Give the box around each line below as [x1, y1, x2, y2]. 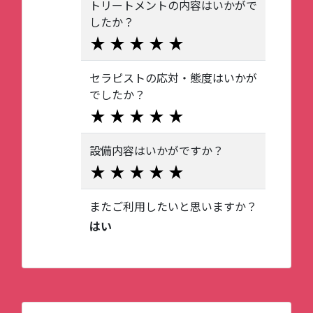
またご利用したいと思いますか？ [89, 198, 257, 214]
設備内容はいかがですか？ [89, 142, 224, 159]
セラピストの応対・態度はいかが [89, 69, 257, 86]
